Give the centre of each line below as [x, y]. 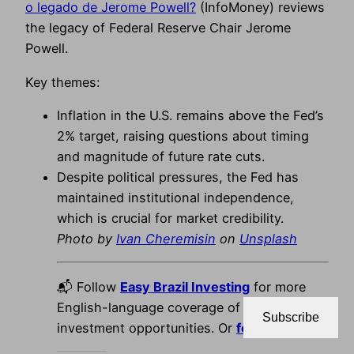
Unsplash [268, 239]
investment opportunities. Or [147, 328]
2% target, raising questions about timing [183, 136]
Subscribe [291, 317]
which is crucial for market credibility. [170, 218]
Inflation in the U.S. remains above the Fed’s [190, 116]
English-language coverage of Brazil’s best [187, 307]
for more [278, 286]
